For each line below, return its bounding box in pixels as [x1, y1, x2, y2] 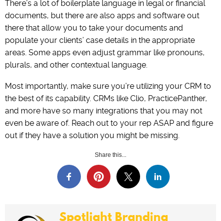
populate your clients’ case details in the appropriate [5, 36, 195, 45]
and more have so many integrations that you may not [5, 106, 202, 116]
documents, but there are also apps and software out [5, 11, 199, 21]
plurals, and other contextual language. [5, 60, 147, 70]
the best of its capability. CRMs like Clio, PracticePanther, [5, 94, 207, 104]
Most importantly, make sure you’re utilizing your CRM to [5, 81, 211, 91]
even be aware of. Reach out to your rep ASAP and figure [5, 118, 213, 128]
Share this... [95, 151, 126, 159]
